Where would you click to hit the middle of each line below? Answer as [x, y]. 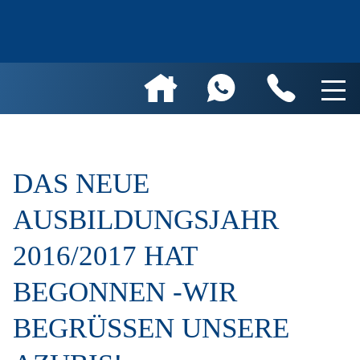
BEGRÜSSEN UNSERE [151, 328]
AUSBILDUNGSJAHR [146, 220]
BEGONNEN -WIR [125, 292]
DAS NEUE [81, 184]
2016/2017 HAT [105, 256]
